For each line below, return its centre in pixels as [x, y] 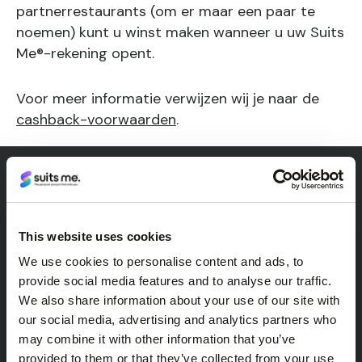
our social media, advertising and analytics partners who [177, 320]
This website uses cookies [95, 236]
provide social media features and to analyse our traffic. [175, 281]
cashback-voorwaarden [96, 120]
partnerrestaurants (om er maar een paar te [166, 11]
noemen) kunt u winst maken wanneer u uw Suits [180, 32]
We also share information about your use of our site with [179, 300]
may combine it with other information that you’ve [157, 339]
